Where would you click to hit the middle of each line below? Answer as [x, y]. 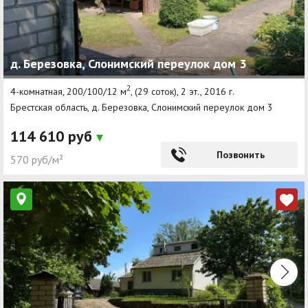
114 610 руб [53, 136]
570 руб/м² [37, 160]
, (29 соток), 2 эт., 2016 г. [183, 91]
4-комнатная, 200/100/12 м [68, 91]
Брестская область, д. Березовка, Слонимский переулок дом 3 [142, 108]
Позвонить [240, 155]
